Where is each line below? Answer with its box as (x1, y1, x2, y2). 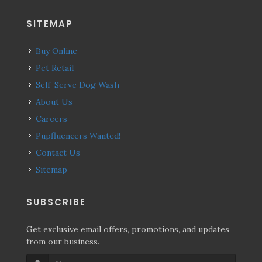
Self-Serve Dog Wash (40, 79, 119, 90)
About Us (41, 96, 73, 107)
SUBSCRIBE (26, 195, 86, 208)
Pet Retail (41, 62, 74, 73)
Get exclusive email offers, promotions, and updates (26, 223, 229, 235)
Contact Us (42, 147, 80, 158)
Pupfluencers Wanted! (41, 130, 120, 141)
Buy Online (41, 45, 77, 56)
